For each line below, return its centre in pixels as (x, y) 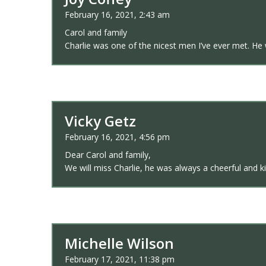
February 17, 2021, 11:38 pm (120, 259)
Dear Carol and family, (108, 155)
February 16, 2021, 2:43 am (117, 15)
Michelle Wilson (119, 243)
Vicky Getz (100, 121)
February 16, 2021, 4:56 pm (117, 137)
